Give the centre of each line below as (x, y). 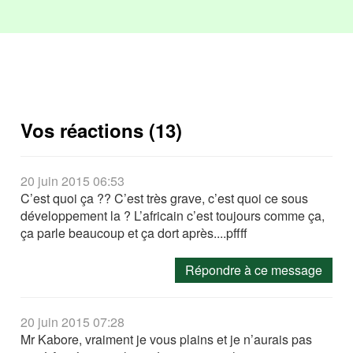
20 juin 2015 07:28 (73, 322)
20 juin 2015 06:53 (73, 181)
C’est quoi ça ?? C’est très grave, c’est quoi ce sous (165, 198)
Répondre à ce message (253, 270)
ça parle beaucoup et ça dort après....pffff (134, 233)
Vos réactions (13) (102, 130)
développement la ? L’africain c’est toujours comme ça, (173, 216)
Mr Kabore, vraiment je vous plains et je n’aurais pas (167, 339)
